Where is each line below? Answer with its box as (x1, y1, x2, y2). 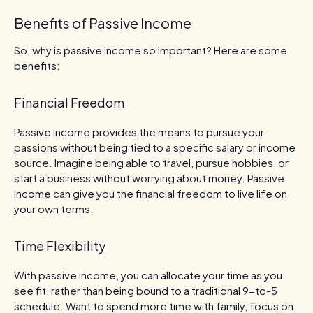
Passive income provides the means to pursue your (14, 124, 264, 138)
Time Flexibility (14, 237, 105, 254)
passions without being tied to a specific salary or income (14, 140, 296, 154)
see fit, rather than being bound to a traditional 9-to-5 (14, 283, 277, 297)
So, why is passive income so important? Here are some (14, 43, 287, 57)
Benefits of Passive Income (14, 13, 191, 31)
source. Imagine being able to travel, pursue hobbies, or (14, 155, 289, 169)
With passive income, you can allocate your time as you (14, 268, 282, 282)
